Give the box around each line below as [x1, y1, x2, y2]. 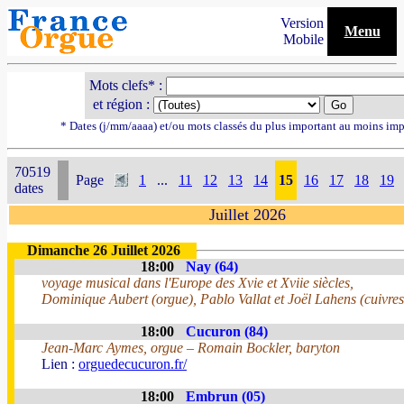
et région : [89, 96, 153, 112]
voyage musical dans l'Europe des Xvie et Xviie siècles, [41, 275, 353, 290]
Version [280, 15, 327, 31]
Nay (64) [186, 259, 238, 274]
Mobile [283, 32, 327, 47]
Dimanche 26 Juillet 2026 [27, 243, 180, 258]
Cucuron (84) [186, 324, 268, 339]
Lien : [41, 356, 78, 372]
